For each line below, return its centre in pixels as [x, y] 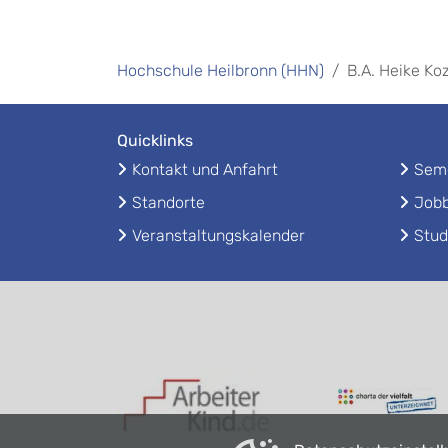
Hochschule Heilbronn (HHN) [220, 70]
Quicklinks [155, 140]
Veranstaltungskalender [218, 235]
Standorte [168, 202]
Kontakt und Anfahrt [205, 169]
